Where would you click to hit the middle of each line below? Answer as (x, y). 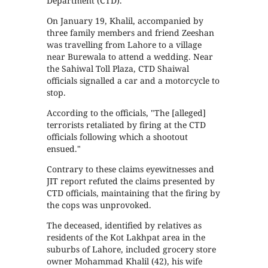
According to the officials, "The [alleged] (127, 112)
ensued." (64, 148)
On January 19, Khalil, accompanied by (125, 20)
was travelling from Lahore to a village (124, 44)
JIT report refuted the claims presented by (131, 181)
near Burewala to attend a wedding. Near (130, 56)
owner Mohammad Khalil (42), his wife (125, 261)
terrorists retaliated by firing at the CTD (127, 124)
